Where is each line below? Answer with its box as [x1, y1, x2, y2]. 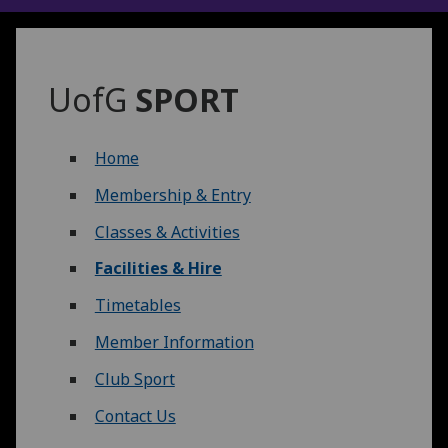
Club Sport [94, 367, 175, 390]
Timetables [94, 294, 181, 317]
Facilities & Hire [94, 257, 222, 280]
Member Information [94, 330, 254, 353]
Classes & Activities [94, 220, 240, 243]
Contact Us [94, 404, 176, 427]
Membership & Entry [94, 183, 251, 206]
